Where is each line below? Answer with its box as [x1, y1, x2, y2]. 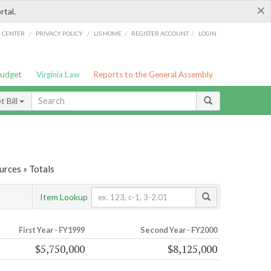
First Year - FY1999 [18, 225, 85, 235]
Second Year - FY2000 [140, 225, 217, 235]
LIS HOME [94, 29, 122, 37]
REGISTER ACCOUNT [131, 29, 189, 37]
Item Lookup [40, 191, 88, 202]
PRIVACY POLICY [35, 29, 83, 37]
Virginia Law [36, 70, 79, 79]
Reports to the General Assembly [93, 70, 214, 79]
